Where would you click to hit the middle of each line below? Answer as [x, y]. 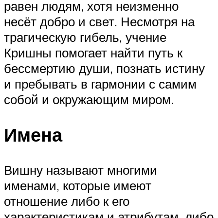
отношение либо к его [67, 201]
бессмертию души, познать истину [104, 68]
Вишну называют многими [81, 170]
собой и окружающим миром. [89, 100]
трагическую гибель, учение [85, 37]
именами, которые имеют [78, 186]
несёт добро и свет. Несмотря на [99, 22]
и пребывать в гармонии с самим [100, 84]
